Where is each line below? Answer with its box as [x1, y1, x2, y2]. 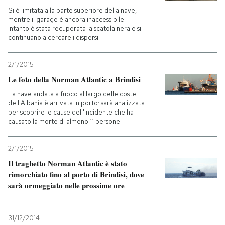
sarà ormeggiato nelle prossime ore [8, 180, 125, 191]
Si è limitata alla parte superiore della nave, [8, 6, 137, 15]
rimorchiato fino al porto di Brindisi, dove [8, 169, 144, 180]
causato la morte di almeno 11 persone [8, 117, 120, 126]
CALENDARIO [21, 148, 68, 157]
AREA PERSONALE [21, 180, 87, 189]
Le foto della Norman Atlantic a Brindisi [8, 74, 141, 85]
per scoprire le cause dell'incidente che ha [8, 108, 134, 117]
